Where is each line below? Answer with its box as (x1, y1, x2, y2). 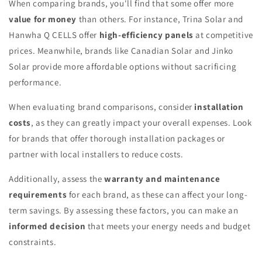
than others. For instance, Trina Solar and (77, 13, 243, 25)
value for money (9, 13, 77, 25)
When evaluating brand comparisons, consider (9, 101, 195, 113)
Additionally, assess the (9, 173, 104, 185)
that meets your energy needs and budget (85, 220, 251, 232)
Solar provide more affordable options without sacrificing (9, 61, 237, 73)
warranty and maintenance (104, 173, 220, 185)
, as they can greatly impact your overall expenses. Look (31, 117, 252, 129)
